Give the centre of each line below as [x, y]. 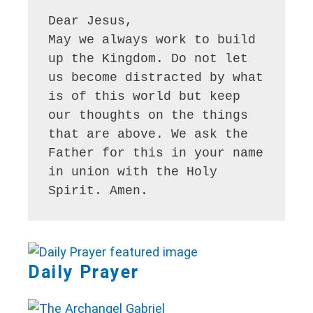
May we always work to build [152, 39]
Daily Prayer [83, 272]
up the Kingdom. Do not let [148, 58]
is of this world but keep [145, 96]
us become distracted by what [156, 77]
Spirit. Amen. [99, 190]
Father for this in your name [156, 153]
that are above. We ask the [148, 134]
